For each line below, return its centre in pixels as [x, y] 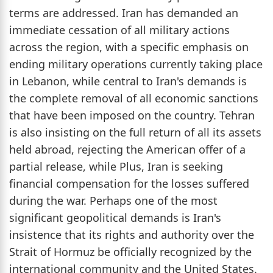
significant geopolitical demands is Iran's [115, 217]
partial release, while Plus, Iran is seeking [116, 166]
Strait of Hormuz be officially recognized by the [130, 251]
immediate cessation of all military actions [119, 30]
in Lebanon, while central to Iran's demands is [128, 81]
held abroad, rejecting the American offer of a [127, 149]
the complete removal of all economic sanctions [134, 98]
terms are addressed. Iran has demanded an [124, 12]
